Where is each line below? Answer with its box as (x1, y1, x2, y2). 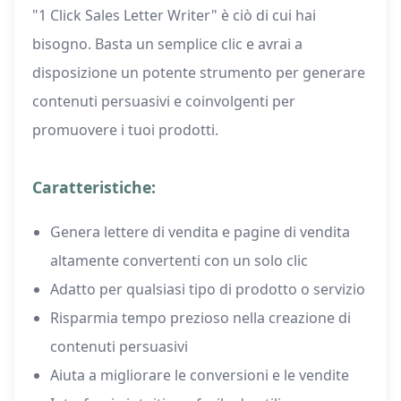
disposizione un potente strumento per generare (32, 63, 365, 83)
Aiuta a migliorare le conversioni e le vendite (50, 365, 349, 386)
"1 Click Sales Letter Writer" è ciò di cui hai (32, 5, 316, 26)
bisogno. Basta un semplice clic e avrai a (32, 34, 303, 55)
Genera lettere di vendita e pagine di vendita (50, 222, 350, 243)
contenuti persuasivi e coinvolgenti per (32, 91, 295, 112)
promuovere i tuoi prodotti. (32, 120, 218, 141)
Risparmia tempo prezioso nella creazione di (50, 308, 351, 328)
